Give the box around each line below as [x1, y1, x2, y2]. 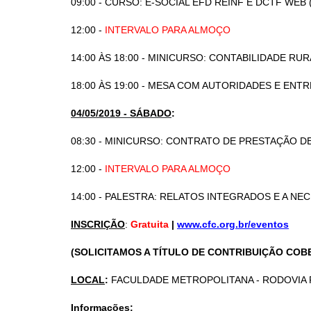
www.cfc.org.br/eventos [177, 219, 289, 230]
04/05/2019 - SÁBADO [71, 108, 171, 119]
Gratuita [131, 219, 169, 230]
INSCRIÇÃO [71, 219, 125, 230]
